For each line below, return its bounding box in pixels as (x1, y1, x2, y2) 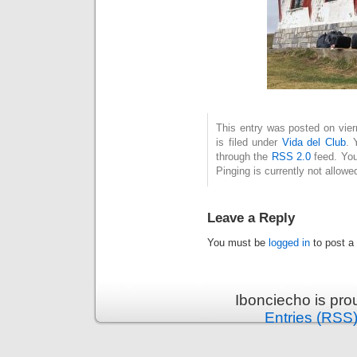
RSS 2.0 (271, 150, 312, 163)
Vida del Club (281, 135, 346, 148)
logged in (269, 236, 310, 249)
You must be (207, 236, 269, 249)
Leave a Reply (207, 209, 295, 226)
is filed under (216, 135, 282, 148)
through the (216, 150, 272, 163)
